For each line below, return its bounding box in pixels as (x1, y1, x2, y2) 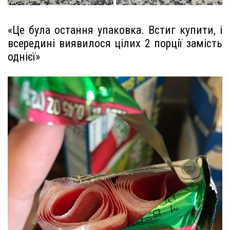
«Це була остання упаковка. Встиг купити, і (8, 23, 222, 36)
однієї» (8, 50, 40, 63)
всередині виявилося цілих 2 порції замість (8, 36, 222, 50)
